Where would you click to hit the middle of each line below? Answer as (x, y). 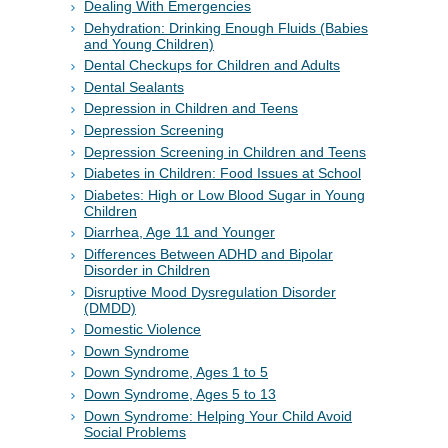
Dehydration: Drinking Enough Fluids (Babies (226, 27)
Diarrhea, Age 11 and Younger (179, 232)
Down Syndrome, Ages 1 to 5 (176, 372)
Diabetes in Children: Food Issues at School (222, 173)
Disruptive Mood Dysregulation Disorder (210, 291)
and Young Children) (149, 43)
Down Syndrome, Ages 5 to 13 (180, 394)
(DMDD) (110, 307)
